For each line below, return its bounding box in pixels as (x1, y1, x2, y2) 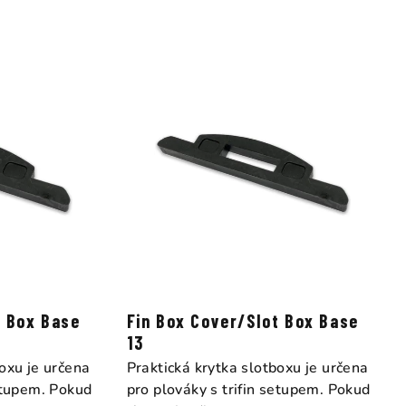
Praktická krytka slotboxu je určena (126, 358, 369, 379)
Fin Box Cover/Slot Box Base (126, 310, 359, 333)
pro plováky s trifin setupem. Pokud (126, 380, 371, 401)
